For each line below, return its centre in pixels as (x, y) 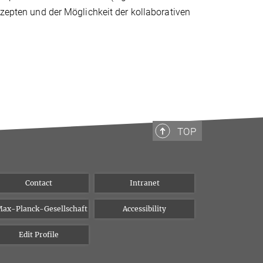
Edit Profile (39, 235)
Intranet (144, 183)
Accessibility (144, 209)
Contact (39, 183)
